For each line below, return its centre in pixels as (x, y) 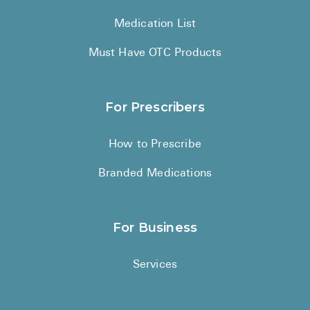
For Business (155, 227)
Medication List (155, 24)
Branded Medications (155, 173)
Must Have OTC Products (155, 53)
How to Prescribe (155, 144)
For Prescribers (155, 107)
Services (155, 265)
